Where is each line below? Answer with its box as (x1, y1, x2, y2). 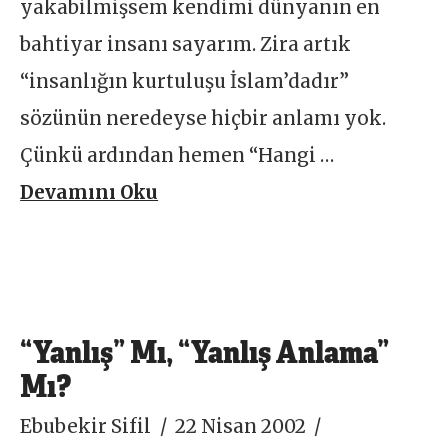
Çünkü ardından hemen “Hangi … (20, 144, 335, 168)
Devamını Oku (20, 181, 159, 205)
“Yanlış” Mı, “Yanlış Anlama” (20, 327, 390, 373)
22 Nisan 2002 (174, 414, 306, 438)
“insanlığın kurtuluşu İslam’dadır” (20, 70, 350, 94)
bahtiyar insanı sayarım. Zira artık (20, 33, 352, 57)
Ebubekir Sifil (20, 414, 152, 438)
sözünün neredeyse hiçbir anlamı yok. (20, 107, 387, 131)
